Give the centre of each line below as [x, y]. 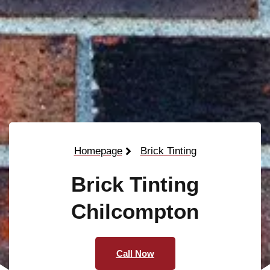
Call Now [135, 254]
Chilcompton [135, 212]
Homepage [98, 151]
